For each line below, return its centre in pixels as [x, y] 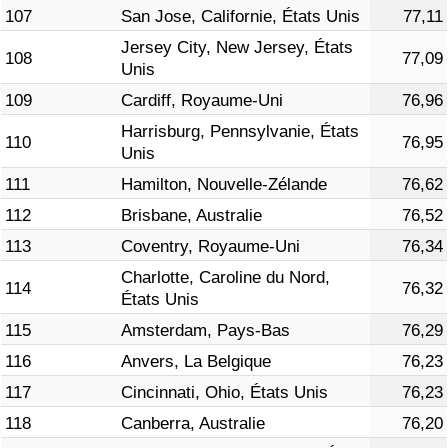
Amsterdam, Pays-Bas [205, 331]
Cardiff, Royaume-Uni [202, 101]
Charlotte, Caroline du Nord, [225, 278]
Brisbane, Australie [191, 216]
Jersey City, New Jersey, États [237, 48]
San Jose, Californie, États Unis [240, 17]
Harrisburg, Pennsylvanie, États [240, 132]
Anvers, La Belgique [196, 362]
